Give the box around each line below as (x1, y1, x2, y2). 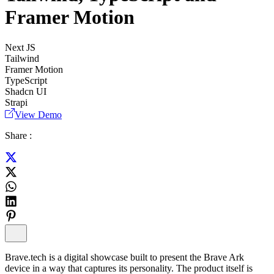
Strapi (5, 97, 28, 108)
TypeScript (5, 75, 47, 86)
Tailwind (5, 53, 39, 64)
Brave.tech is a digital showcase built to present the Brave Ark (5, 251, 244, 262)
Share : (5, 130, 32, 141)
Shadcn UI (5, 86, 46, 97)
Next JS (5, 42, 35, 53)
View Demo (15, 109, 62, 120)
